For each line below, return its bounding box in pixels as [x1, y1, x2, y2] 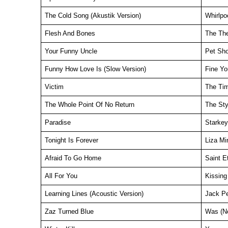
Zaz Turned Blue [44, 208, 94, 215]
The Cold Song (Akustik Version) [44, 12, 141, 19]
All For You [44, 172, 77, 180]
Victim [44, 83, 64, 91]
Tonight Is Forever [44, 136, 98, 144]
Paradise [44, 119, 71, 126]
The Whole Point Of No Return [44, 101, 134, 108]
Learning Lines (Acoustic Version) [44, 190, 144, 197]
